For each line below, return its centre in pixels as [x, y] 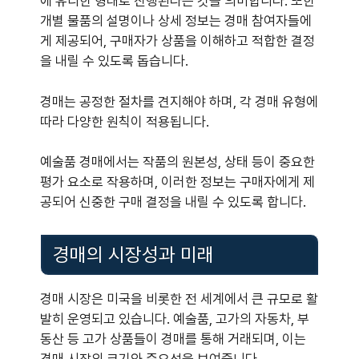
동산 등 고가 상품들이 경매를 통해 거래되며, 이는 [173, 339]
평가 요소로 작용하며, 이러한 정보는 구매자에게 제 [177, 182]
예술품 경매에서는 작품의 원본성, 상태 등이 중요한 [177, 162]
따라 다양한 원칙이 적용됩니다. [125, 121]
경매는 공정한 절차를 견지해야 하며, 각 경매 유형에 [179, 101]
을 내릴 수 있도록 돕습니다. [114, 61]
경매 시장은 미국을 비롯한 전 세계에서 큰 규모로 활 [179, 298]
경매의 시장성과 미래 [133, 255]
